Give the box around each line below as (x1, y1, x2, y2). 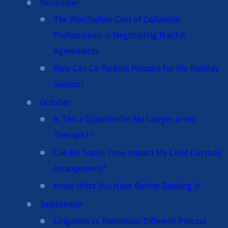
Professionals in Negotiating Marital (53, 29, 186, 41)
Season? (53, 78, 84, 90)
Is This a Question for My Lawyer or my (53, 113, 196, 125)
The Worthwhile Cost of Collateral (53, 13, 181, 25)
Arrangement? (53, 162, 107, 174)
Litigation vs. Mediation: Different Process (53, 215, 207, 227)
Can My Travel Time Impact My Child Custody (53, 147, 222, 158)
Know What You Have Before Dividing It (53, 180, 201, 192)
